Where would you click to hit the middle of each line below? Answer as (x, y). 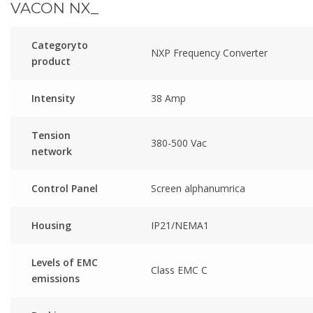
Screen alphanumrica (198, 188)
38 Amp (168, 98)
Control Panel (65, 188)
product (51, 61)
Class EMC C (179, 270)
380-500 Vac (179, 143)
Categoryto (60, 45)
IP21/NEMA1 (180, 225)
